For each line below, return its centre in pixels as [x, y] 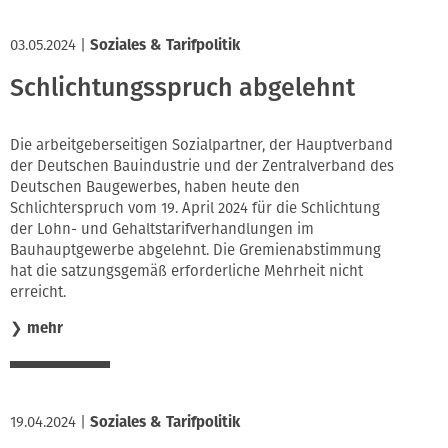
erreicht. [38, 292]
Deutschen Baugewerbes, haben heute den [155, 187]
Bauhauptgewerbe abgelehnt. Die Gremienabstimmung [195, 250]
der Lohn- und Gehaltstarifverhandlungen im [162, 229]
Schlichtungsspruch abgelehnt [182, 87]
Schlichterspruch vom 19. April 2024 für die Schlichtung [195, 208]
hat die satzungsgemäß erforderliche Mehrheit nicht [186, 271]
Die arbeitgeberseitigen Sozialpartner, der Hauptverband [201, 145]
